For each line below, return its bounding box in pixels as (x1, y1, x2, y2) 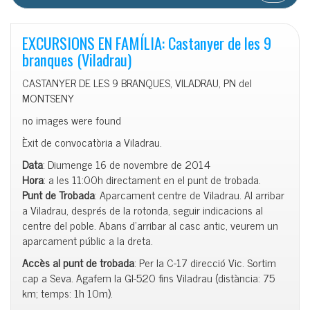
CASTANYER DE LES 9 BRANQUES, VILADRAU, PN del (22, 73, 252, 92)
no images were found (22, 111, 121, 129)
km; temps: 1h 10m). (22, 284, 113, 302)
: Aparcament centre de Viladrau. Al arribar (95, 185, 284, 204)
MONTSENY (22, 89, 74, 107)
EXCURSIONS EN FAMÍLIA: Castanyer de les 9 (22, 31, 271, 55)
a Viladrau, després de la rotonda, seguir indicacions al (22, 201, 263, 219)
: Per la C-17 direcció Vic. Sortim (134, 253, 276, 272)
